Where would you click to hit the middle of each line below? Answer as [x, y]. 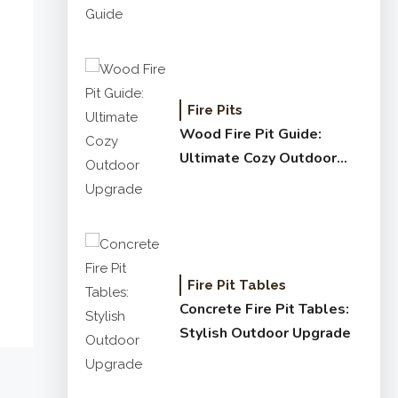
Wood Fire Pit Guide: [251, 134]
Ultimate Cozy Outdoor [258, 158]
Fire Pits [215, 110]
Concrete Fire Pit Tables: [264, 309]
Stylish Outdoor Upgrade [265, 333]
